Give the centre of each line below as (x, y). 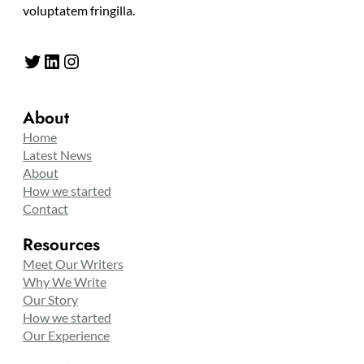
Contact (45, 209)
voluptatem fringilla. (79, 11)
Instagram (69, 60)
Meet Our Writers (73, 264)
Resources (61, 245)
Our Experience (66, 336)
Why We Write (65, 282)
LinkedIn (47, 60)
